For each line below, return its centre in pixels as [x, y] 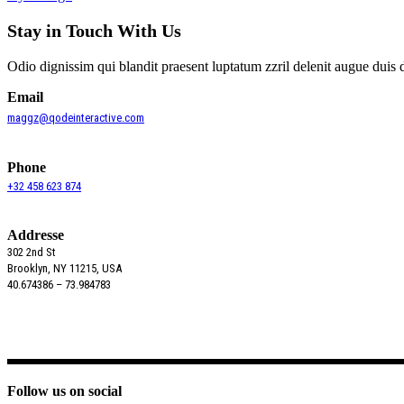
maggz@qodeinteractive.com [76, 117]
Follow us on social [64, 391]
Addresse [36, 234]
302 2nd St [32, 252]
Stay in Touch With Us [94, 30]
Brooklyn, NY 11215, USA [64, 268]
